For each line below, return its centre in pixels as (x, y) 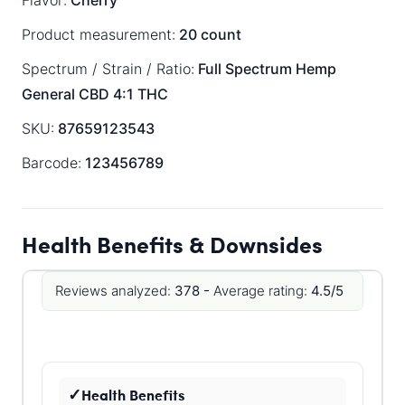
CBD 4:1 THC (123, 94)
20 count (208, 34)
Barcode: (52, 163)
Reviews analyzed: (113, 291)
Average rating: (260, 291)
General (48, 94)
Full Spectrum (245, 69)
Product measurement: (99, 34)
